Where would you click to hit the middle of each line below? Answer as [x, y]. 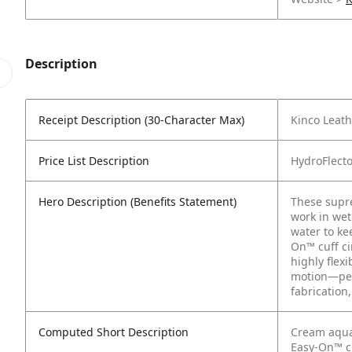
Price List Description [94, 161]
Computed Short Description [114, 332]
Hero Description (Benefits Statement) [137, 202]
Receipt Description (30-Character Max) [141, 120]
